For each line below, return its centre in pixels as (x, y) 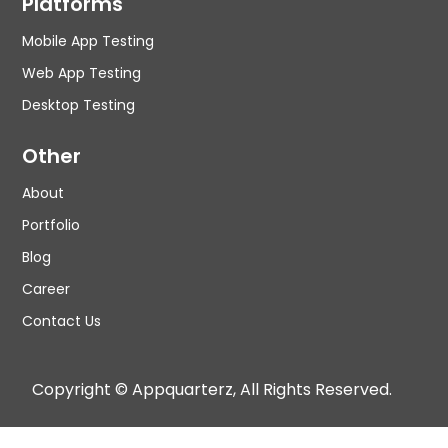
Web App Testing (82, 72)
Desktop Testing (79, 104)
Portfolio (51, 224)
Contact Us (62, 320)
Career (46, 288)
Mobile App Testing (88, 40)
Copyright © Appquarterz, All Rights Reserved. (212, 390)
